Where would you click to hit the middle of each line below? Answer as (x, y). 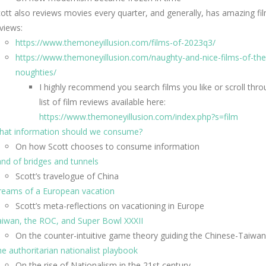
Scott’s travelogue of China (67, 176)
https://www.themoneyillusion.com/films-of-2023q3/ (115, 42)
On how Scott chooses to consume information (107, 146)
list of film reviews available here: (102, 102)
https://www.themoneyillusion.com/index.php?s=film (139, 117)
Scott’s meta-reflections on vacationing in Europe (110, 206)
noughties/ (36, 72)
